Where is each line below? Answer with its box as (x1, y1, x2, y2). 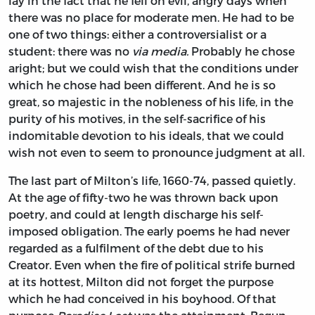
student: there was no (8, 44, 132, 58)
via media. (132, 44, 188, 58)
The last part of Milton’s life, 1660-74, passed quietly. (8, 174, 295, 188)
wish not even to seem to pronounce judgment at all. (8, 146, 304, 160)
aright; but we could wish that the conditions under (8, 61, 298, 75)
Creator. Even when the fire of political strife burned (8, 258, 295, 272)
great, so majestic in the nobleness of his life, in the (8, 95, 293, 109)
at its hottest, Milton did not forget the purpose (8, 275, 274, 289)
